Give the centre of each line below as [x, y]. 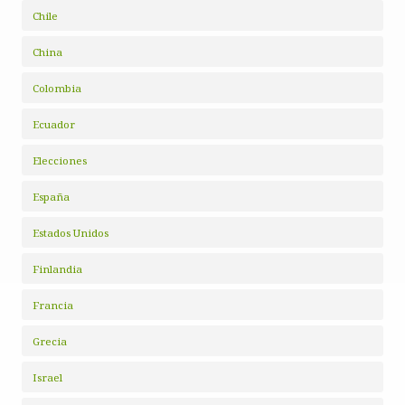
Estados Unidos [71, 233]
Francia [53, 306]
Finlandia [57, 269]
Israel [47, 378]
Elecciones [60, 161]
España [51, 197]
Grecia [50, 342]
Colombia [57, 89]
